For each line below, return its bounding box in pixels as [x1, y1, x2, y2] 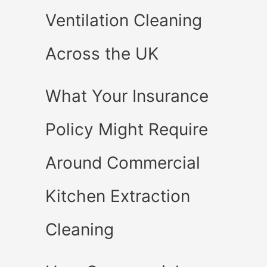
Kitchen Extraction [45, 185, 190, 206]
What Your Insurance [45, 85, 209, 106]
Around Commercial [45, 152, 200, 173]
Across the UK [45, 43, 159, 64]
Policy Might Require [45, 119, 208, 139]
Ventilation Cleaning [45, 10, 202, 30]
